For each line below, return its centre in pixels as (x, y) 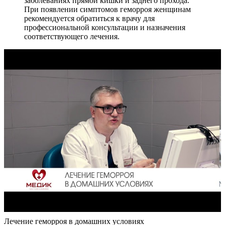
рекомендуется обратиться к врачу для (89, 18)
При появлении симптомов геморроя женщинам (107, 9)
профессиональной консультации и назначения (105, 27)
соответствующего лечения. (72, 36)
